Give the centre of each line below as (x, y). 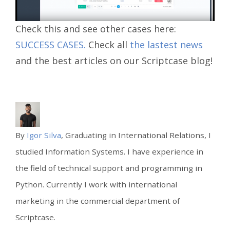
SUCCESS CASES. (51, 44)
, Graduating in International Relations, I (136, 135)
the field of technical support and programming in (109, 168)
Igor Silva (44, 135)
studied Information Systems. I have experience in (109, 151)
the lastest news (166, 44)
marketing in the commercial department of (98, 200)
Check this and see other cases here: (96, 28)
